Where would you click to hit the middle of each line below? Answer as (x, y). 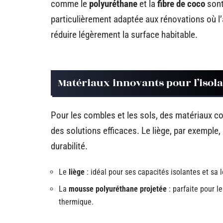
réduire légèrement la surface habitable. (124, 35)
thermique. (76, 202)
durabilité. (69, 146)
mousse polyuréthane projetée (118, 189)
